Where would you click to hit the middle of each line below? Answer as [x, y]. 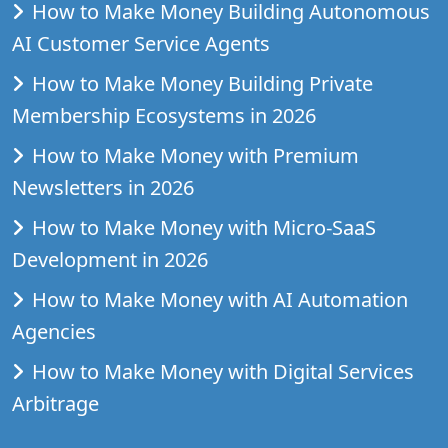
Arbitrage [55, 403]
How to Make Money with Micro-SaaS [204, 227]
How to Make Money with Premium [195, 155]
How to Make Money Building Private [202, 83]
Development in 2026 [110, 259]
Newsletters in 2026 [103, 187]
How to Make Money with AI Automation [220, 299]
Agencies [54, 331]
